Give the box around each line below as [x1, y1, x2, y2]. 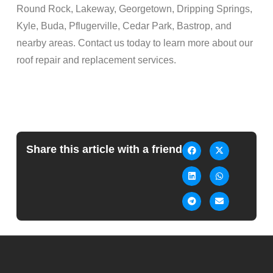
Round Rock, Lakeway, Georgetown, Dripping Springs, [16, 4, 252, 15]
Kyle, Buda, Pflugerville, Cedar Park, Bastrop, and [16, 21, 232, 32]
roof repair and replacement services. [16, 55, 176, 66]
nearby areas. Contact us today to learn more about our [16, 38, 253, 49]
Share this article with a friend [26, 143, 182, 155]
